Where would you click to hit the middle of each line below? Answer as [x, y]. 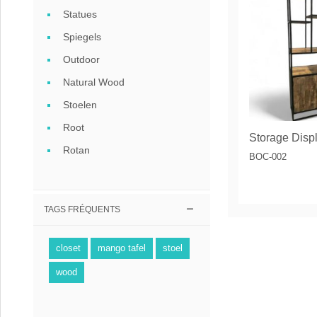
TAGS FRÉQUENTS [82, 209]
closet [68, 248]
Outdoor [81, 59]
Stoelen [80, 105]
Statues [80, 14]
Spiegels [82, 37]
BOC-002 [268, 157]
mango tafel [122, 248]
